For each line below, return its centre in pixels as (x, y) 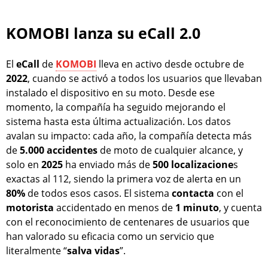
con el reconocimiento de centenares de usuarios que (128, 222)
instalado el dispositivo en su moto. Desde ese (110, 93)
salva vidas (93, 251)
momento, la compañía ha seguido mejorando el (116, 107)
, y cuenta (240, 208)
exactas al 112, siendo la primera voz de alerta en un (124, 179)
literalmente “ (36, 251)
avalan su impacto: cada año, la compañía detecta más (129, 136)
